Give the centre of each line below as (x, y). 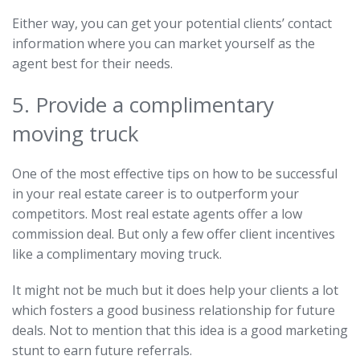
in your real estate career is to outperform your (155, 194)
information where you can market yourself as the (164, 44)
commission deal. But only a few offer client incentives (174, 234)
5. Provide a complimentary (143, 105)
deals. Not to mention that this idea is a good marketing (180, 331)
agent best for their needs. (92, 64)
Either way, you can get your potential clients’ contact (172, 24)
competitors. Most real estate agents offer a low (157, 214)
